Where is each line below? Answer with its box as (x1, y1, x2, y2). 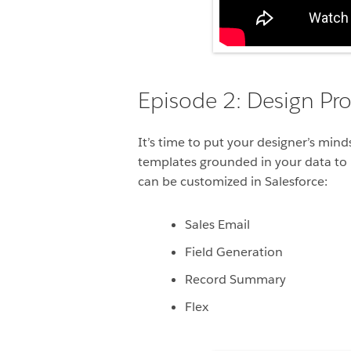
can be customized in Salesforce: (138, 173, 327, 190)
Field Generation (185, 244, 283, 261)
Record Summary (185, 271, 286, 288)
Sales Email (185, 216, 250, 233)
